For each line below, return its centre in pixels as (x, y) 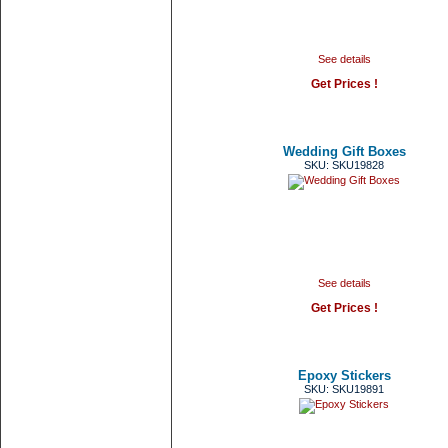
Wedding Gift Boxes (344, 151)
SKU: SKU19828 (344, 165)
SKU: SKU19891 (344, 389)
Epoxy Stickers (344, 375)
